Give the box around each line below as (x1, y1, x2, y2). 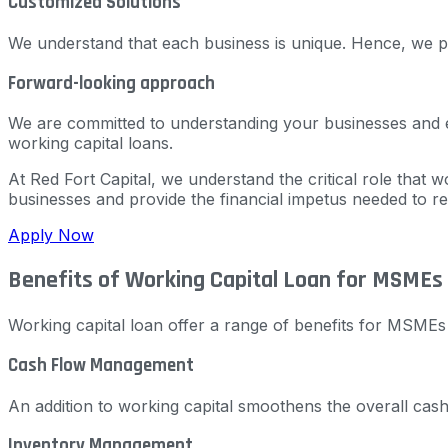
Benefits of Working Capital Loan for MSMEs (8, 265, 443, 296)
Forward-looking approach (8, 71, 215, 95)
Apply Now (8, 225, 94, 246)
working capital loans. (8, 133, 173, 154)
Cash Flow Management (8, 353, 194, 377)
